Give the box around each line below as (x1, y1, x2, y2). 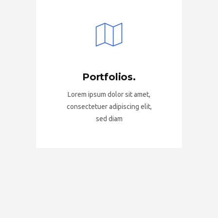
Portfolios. (82, 71, 136, 83)
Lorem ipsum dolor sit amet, (68, 91, 150, 98)
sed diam (95, 115, 123, 123)
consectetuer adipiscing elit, (66, 103, 152, 110)
